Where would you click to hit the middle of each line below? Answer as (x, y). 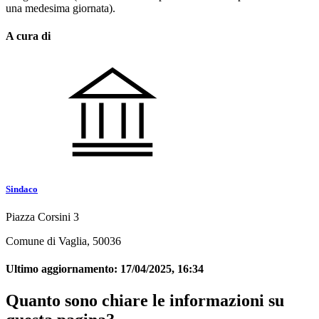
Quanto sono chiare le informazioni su (145, 300)
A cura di (28, 36)
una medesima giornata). (61, 9)
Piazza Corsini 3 (42, 217)
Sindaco (22, 189)
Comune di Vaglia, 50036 (63, 241)
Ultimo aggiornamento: (63, 269)
